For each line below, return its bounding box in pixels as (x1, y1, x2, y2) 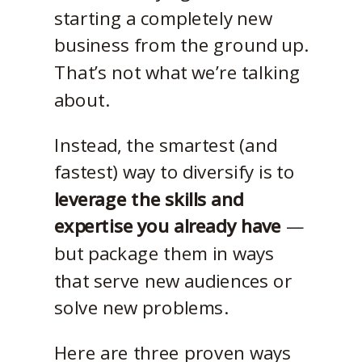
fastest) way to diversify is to (53, 158, 295, 184)
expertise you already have (53, 213, 281, 238)
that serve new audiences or (53, 267, 293, 293)
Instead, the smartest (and (53, 132, 277, 157)
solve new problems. (53, 294, 227, 320)
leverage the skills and (53, 186, 244, 212)
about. (53, 86, 108, 112)
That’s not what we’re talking (53, 59, 301, 85)
